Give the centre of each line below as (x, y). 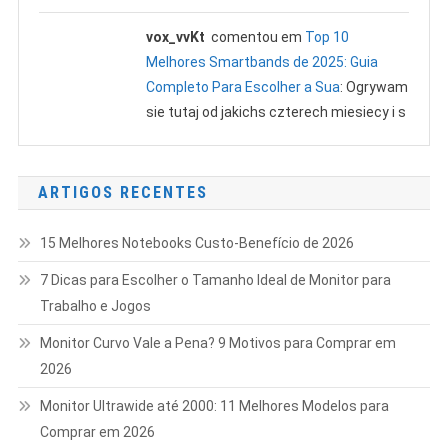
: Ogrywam (374, 86)
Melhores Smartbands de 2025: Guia (262, 61)
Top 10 (327, 36)
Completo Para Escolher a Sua (243, 86)
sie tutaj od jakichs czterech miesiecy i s (276, 111)
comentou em (255, 36)
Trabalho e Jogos (95, 305)
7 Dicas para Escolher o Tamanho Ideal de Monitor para (215, 279)
